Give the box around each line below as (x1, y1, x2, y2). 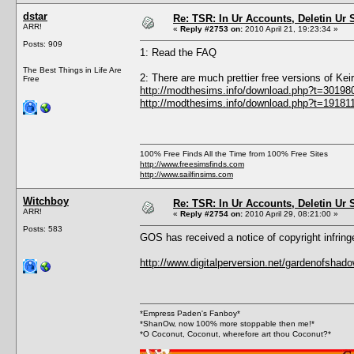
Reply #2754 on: (180, 209, 243, 218)
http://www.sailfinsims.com (140, 169, 233, 179)
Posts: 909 (23, 39, 62, 48)
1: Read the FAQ (140, 46, 217, 58)
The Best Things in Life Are (23, 65, 122, 74)
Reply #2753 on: (180, 24, 243, 33)
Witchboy (23, 194, 69, 207)
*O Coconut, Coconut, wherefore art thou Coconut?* (140, 329, 331, 338)
